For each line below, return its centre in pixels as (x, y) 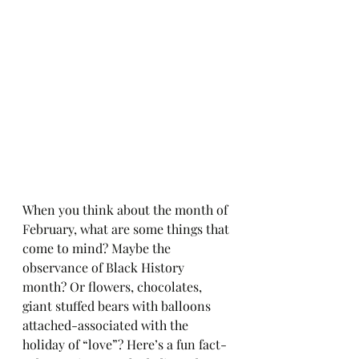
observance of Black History (105, 267)
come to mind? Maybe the (98, 248)
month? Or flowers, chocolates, (114, 286)
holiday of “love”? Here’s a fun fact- (125, 344)
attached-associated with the (107, 325)
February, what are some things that (127, 228)
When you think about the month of (127, 209)
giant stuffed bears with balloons (118, 305)
